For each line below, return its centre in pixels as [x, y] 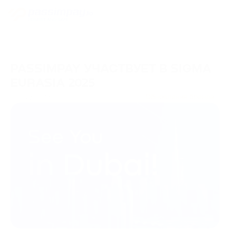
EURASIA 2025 [53, 83]
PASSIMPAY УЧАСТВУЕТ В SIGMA [111, 69]
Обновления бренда [180, 97]
